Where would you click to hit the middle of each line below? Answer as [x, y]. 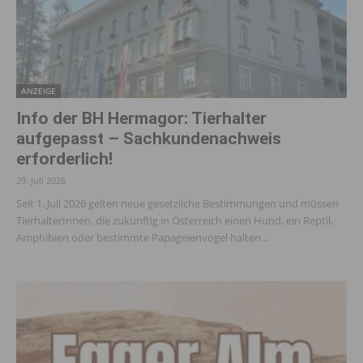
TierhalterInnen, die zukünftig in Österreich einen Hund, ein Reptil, [175, 221]
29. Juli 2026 [41, 181]
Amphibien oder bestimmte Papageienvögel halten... [142, 238]
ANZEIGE [38, 91]
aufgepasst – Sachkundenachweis [149, 139]
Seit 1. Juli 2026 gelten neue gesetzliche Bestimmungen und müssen [177, 204]
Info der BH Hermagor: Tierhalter [141, 119]
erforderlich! [64, 159]
